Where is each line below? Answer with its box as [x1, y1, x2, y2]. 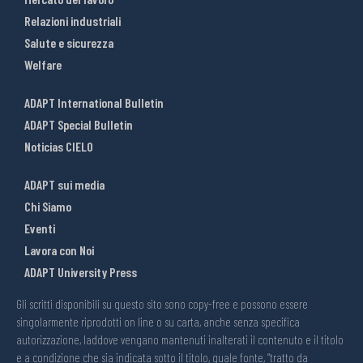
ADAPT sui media [24, 177, 105, 193]
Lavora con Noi [24, 242, 94, 258]
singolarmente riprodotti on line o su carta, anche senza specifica [16, 314, 300, 330]
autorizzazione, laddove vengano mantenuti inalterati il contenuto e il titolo [16, 332, 344, 348]
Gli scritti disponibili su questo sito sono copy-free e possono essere [16, 297, 308, 312]
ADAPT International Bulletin [24, 95, 164, 111]
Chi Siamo [24, 199, 71, 215]
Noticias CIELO [24, 139, 93, 155]
